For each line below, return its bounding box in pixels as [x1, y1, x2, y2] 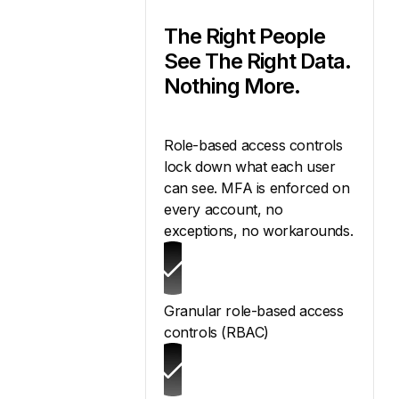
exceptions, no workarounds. [164, 222, 354, 240]
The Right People [164, 23, 325, 50]
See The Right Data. [164, 48, 351, 75]
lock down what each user [164, 158, 336, 176]
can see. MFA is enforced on [164, 179, 350, 198]
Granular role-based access [164, 302, 344, 321]
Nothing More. [164, 73, 300, 100]
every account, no [164, 200, 283, 219]
